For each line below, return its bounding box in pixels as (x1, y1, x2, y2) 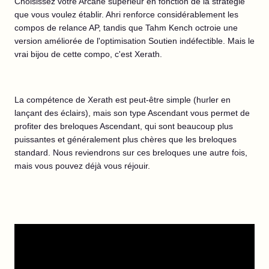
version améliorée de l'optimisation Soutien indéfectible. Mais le (14, 36, 255, 46)
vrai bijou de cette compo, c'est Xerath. (14, 49, 165, 59)
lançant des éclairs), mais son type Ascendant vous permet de (14, 108, 250, 118)
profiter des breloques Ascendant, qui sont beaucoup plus (14, 121, 233, 131)
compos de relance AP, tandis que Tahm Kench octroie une (14, 23, 238, 32)
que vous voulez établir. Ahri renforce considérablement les (14, 10, 238, 19)
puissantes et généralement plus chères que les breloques (14, 134, 237, 144)
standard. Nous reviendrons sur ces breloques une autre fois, (14, 148, 247, 157)
